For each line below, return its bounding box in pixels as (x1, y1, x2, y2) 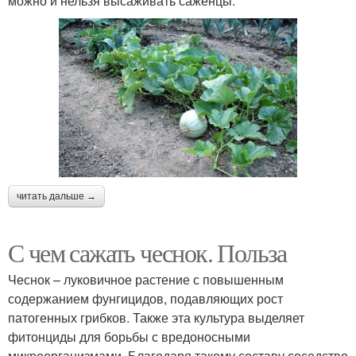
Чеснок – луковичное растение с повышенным (8, 269, 284, 288)
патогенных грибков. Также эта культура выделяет (8, 308, 304, 327)
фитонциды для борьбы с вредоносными (8, 327, 250, 346)
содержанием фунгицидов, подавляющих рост (8, 288, 283, 308)
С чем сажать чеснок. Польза (8, 234, 287, 269)
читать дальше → (17, 190, 96, 202)
